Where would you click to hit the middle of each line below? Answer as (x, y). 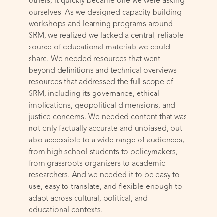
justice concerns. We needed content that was (108, 117)
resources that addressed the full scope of (101, 83)
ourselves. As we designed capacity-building (105, 13)
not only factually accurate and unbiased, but (106, 129)
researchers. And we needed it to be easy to (104, 176)
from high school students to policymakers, (103, 152)
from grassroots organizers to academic (97, 164)
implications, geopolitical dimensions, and (102, 106)
